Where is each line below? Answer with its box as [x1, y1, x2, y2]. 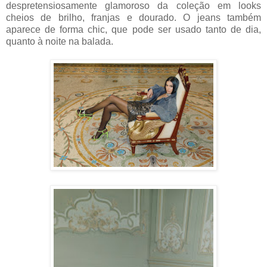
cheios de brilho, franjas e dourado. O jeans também [6, 12, 261, 23]
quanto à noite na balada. [6, 36, 113, 46]
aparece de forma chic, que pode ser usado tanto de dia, [6, 24, 261, 35]
